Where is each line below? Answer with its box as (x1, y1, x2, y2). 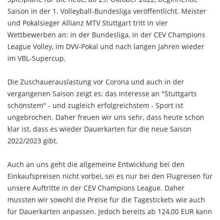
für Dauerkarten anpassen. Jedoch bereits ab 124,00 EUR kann (7, 207, 212, 217)
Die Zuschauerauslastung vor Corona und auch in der (7, 77, 184, 87)
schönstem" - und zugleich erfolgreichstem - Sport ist (7, 101, 183, 110)
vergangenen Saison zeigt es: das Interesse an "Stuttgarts (7, 89, 197, 99)
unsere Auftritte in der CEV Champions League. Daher (7, 183, 185, 193)
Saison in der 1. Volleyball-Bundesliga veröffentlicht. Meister (7, 6, 206, 16)
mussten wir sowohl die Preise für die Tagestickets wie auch (7, 195, 205, 205)
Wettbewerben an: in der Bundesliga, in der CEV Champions (7, 30, 205, 40)
